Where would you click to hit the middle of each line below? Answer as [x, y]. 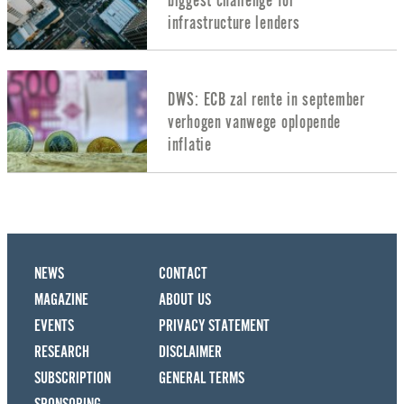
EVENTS [54, 326]
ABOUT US [185, 299]
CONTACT [183, 273]
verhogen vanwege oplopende [255, 123]
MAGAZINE [61, 299]
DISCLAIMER [190, 352]
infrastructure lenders [234, 23]
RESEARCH [62, 352]
